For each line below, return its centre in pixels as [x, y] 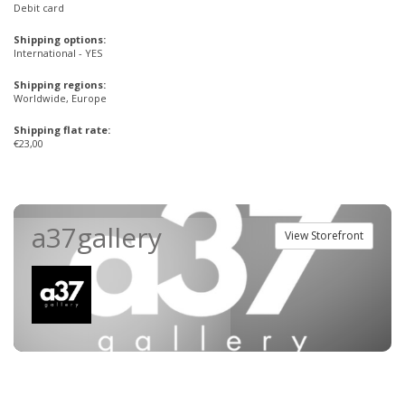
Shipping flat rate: [62, 130]
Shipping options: [60, 39]
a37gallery [97, 237]
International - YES [58, 53]
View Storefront [324, 235]
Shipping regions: [60, 85]
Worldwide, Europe [60, 98]
